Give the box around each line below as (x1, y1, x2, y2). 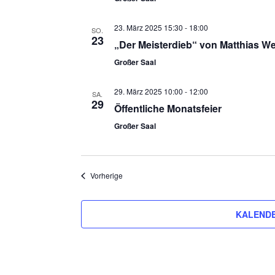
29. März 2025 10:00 (114, 86, 183, 97)
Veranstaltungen (122, 169, 177, 180)
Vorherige (90, 170, 123, 181)
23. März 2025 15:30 (114, 22, 183, 33)
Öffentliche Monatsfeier (114, 101, 222, 116)
